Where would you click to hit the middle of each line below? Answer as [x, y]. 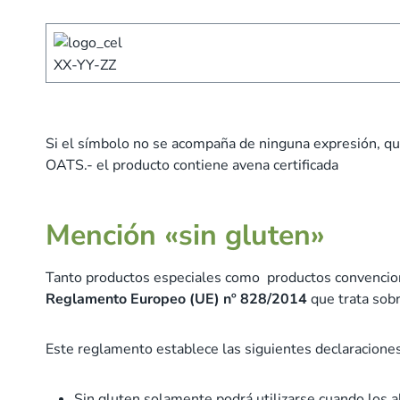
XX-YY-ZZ [85, 65]
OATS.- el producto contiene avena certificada [192, 165]
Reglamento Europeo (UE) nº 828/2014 [176, 299]
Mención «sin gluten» [185, 235]
